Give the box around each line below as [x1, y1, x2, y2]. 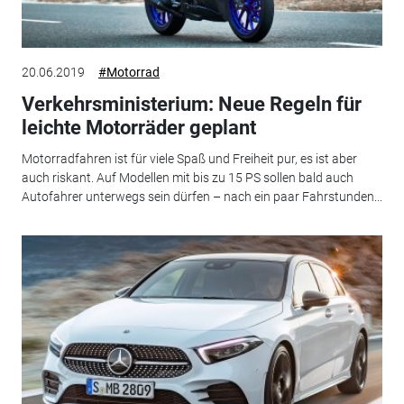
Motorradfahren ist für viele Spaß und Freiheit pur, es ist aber [21, 151, 357, 166]
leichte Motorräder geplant [21, 116, 256, 140]
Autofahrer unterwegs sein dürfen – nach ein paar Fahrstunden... [21, 188, 382, 204]
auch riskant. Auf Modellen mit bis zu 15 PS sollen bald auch [21, 170, 353, 185]
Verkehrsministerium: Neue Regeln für [21, 93, 362, 116]
